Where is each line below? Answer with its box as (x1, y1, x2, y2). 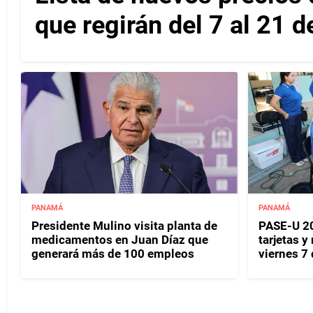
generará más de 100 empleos (31, 246, 194, 261)
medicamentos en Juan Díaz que (31, 232, 208, 247)
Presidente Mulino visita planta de (31, 218, 217, 233)
